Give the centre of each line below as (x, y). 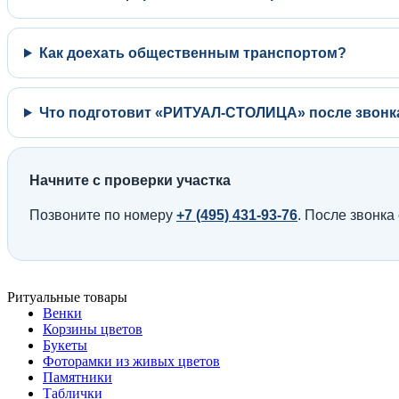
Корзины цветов (93, 329)
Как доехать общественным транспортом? (192, 53)
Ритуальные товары (67, 297)
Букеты (65, 345)
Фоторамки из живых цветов (131, 361)
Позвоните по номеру (103, 215)
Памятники (77, 377)
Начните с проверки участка (130, 180)
